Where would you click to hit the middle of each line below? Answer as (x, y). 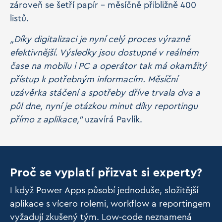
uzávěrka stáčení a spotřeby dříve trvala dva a (105, 93)
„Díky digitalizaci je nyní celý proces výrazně (100, 39)
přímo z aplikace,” (46, 119)
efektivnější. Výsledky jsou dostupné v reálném (104, 53)
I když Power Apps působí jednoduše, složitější (104, 190)
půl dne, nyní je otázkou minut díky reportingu (104, 106)
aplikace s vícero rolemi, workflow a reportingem (110, 204)
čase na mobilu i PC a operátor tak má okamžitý (108, 66)
